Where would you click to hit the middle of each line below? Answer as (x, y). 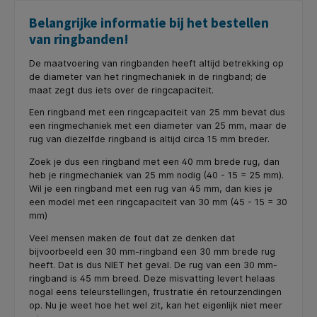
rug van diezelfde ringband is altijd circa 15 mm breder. (149, 139)
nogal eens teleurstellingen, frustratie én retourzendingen (155, 292)
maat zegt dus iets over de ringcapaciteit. (121, 90)
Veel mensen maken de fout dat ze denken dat (132, 238)
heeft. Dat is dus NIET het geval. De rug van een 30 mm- (153, 265)
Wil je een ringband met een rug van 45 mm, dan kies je (151, 189)
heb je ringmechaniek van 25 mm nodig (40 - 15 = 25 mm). (156, 175)
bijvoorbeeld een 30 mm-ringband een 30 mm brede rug (152, 251)
